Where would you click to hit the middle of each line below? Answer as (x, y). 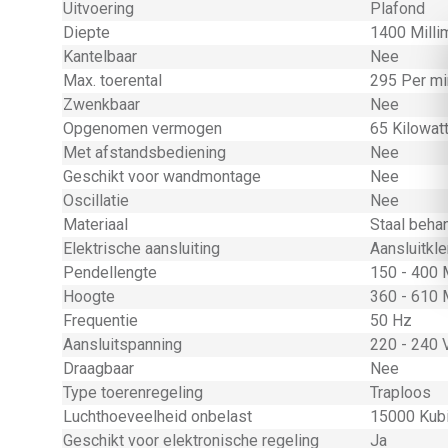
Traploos (400, 392)
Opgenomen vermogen (142, 128)
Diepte (86, 32)
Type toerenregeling (133, 392)
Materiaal (95, 224)
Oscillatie (96, 200)
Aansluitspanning (122, 344)
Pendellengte (110, 272)
